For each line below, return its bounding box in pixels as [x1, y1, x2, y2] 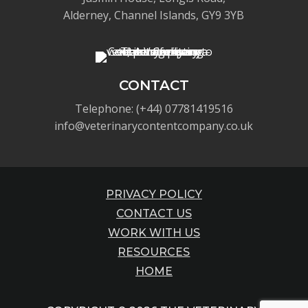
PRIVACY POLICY [105, 188, 202, 201]
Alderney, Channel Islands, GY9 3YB [63, 7, 245, 23]
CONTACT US [115, 207, 192, 221]
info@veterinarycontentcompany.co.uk [54, 118, 254, 133]
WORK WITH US [107, 226, 200, 240]
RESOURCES [118, 245, 190, 259]
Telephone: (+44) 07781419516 [74, 100, 233, 116]
